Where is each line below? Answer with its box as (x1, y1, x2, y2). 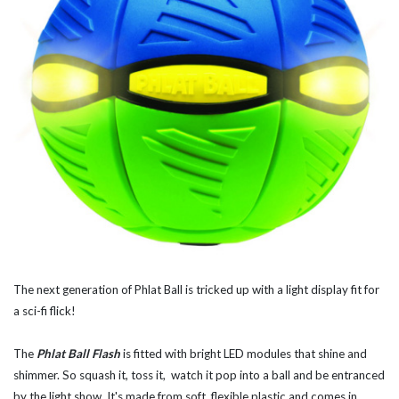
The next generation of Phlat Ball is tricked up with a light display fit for (13, 282, 379, 297)
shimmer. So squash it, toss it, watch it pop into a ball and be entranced (13, 368, 385, 383)
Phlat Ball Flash (37, 346, 120, 362)
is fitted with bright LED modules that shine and (120, 346, 367, 362)
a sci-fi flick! (13, 304, 76, 319)
